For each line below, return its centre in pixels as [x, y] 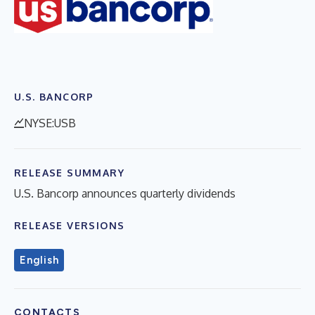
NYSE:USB [50, 123]
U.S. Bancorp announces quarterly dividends [125, 193]
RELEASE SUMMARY [69, 172]
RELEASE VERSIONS [70, 225]
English [39, 260]
